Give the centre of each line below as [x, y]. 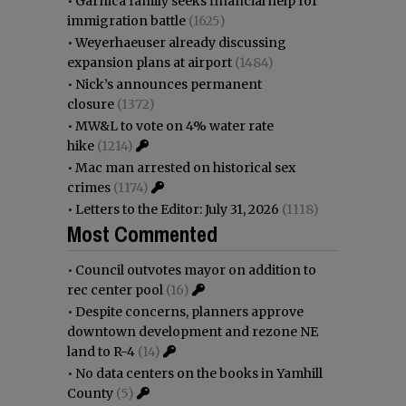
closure [91, 104]
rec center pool [115, 290]
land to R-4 [101, 351]
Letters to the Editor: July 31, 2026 [177, 209]
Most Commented [142, 233]
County [90, 393]
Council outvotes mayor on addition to [196, 270]
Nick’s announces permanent [169, 84]
